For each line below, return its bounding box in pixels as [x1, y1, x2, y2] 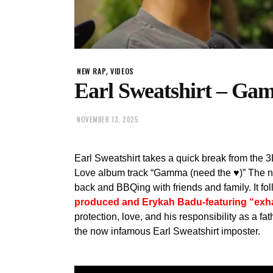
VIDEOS [110, 66, 134, 77]
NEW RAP [77, 66, 107, 77]
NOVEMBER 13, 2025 [77, 115, 139, 125]
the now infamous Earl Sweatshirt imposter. [74, 225, 260, 236]
